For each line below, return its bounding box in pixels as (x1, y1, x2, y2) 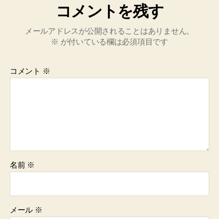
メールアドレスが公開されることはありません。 (24, 26, 195, 35)
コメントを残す (55, 2, 164, 20)
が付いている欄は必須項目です (58, 37, 168, 46)
